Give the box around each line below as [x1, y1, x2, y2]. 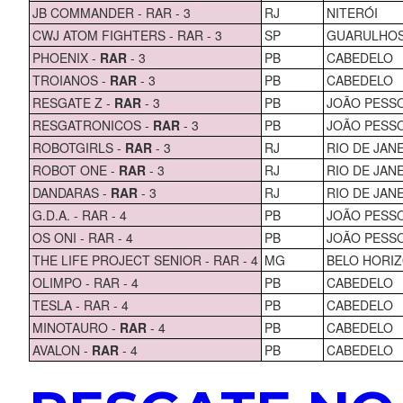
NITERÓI [326, 3, 378, 22]
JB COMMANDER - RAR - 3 [31, 3, 191, 22]
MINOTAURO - [31, 318, 120, 336]
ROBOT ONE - [31, 160, 119, 179]
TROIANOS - [31, 70, 110, 89]
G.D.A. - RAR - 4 [31, 205, 127, 224]
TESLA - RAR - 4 [31, 295, 129, 314]
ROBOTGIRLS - [31, 138, 125, 157]
